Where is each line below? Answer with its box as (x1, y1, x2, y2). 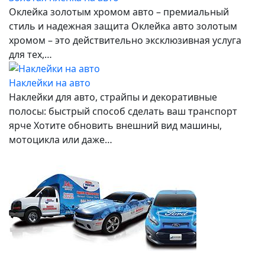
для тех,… (9, 47, 52, 61)
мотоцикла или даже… (9, 132, 112, 146)
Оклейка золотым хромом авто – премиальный (9, 5, 229, 18)
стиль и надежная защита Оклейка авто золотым (9, 19, 237, 33)
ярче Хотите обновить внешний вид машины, (9, 118, 222, 132)
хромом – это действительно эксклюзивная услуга (9, 33, 241, 47)
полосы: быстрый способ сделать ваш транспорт (9, 104, 237, 118)
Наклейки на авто (9, 76, 91, 89)
